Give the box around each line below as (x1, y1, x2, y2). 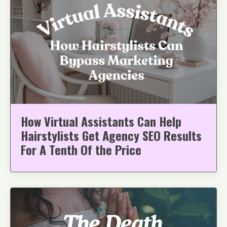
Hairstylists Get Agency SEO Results (21, 126, 202, 145)
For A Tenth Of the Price (21, 140, 141, 159)
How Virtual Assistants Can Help (21, 112, 181, 131)
